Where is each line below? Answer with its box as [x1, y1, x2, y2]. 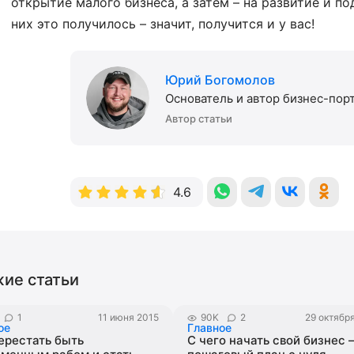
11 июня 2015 [98, 311, 159, 323]
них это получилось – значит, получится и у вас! [11, 16, 314, 32]
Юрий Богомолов [165, 72, 275, 88]
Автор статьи [165, 112, 232, 125]
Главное [187, 321, 232, 334]
